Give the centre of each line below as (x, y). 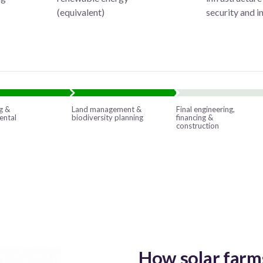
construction (198, 125)
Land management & (107, 109)
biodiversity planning (108, 117)
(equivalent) (80, 12)
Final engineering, (206, 109)
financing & (195, 117)
